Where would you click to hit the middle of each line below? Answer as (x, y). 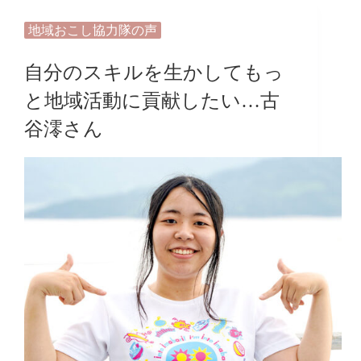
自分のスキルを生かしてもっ (154, 72)
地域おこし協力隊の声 (93, 30)
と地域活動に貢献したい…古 (152, 100)
